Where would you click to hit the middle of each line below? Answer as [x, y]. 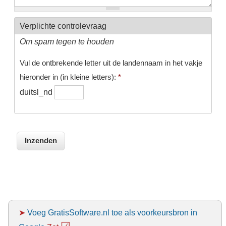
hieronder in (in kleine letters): [69, 77]
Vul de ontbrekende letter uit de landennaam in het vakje [111, 63]
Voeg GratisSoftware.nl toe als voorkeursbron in [112, 212]
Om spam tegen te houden [67, 42]
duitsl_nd [37, 92]
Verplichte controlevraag [63, 26]
